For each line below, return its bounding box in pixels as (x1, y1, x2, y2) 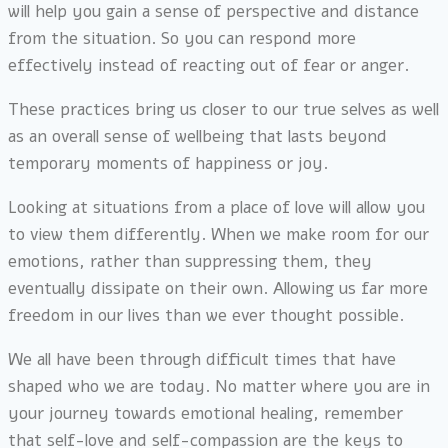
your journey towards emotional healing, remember (8, 402, 403, 426)
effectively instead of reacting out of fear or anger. (8, 54, 409, 78)
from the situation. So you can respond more (8, 27, 356, 51)
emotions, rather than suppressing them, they (8, 250, 372, 274)
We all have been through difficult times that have (8, 348, 396, 372)
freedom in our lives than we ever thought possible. (8, 304, 404, 328)
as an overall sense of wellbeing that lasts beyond (8, 125, 387, 149)
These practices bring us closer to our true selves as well (8, 98, 439, 122)
